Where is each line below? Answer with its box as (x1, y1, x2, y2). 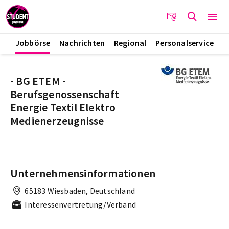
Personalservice (155, 38, 214, 48)
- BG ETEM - (10, 74, 66, 88)
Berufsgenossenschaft (10, 87, 119, 101)
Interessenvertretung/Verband (23, 199, 136, 210)
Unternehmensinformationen (10, 166, 155, 180)
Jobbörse (15, 38, 51, 48)
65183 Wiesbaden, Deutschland (23, 186, 135, 196)
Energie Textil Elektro (10, 100, 116, 114)
